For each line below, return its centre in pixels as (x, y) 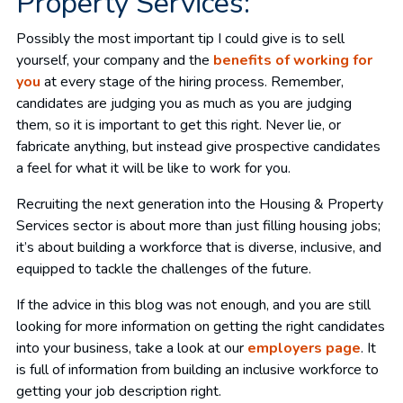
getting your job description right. (119, 391)
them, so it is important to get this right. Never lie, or (179, 125)
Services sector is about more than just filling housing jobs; (198, 225)
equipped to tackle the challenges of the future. (164, 269)
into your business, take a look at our (132, 348)
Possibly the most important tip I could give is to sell (180, 38)
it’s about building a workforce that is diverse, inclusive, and (199, 247)
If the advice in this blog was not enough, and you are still (193, 304)
